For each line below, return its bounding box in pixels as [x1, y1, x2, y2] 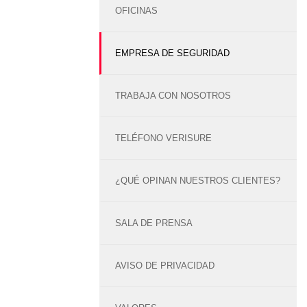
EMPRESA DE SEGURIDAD [114, 48, 230, 58]
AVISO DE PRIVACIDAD [114, 260, 214, 271]
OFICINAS [114, 5, 158, 16]
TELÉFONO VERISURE [114, 133, 212, 143]
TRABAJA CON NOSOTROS [114, 90, 231, 101]
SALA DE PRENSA [114, 218, 193, 228]
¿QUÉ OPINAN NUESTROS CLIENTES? [114, 175, 280, 186]
